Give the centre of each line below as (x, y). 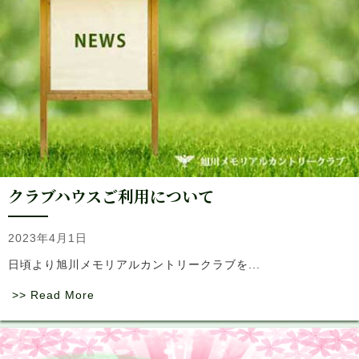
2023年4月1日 (48, 238)
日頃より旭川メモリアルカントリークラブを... (134, 265)
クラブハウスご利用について (111, 196)
